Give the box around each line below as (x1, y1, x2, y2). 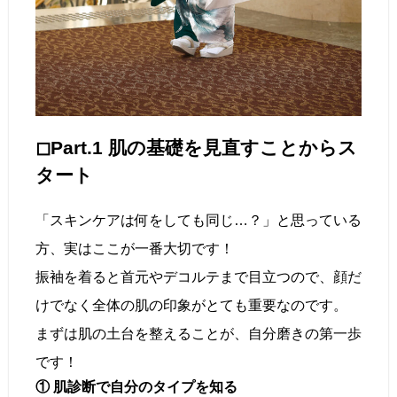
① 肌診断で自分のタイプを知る (35, 379, 237, 395)
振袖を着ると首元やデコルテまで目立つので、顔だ (35, 269, 362, 285)
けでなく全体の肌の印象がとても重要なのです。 (35, 298, 347, 314)
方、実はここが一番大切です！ (35, 241, 234, 257)
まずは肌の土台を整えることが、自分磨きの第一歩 (35, 326, 362, 342)
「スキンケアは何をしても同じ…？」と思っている (35, 213, 362, 229)
